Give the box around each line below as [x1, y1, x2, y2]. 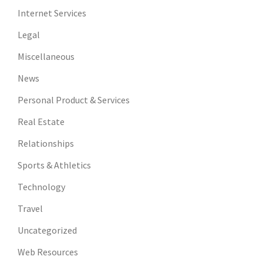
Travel [18, 203, 43, 215]
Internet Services [18, 7, 86, 19]
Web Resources [18, 246, 78, 258]
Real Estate [18, 116, 65, 128]
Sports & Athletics [18, 159, 91, 171]
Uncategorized [18, 224, 77, 237]
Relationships [18, 137, 74, 150]
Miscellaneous [18, 50, 75, 63]
